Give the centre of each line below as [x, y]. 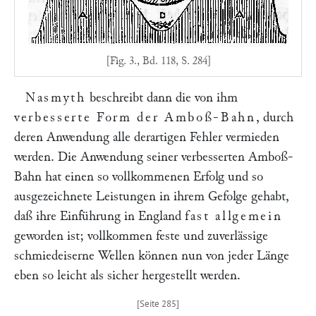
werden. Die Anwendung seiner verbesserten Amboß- [154, 157]
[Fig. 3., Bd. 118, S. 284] [158, 61]
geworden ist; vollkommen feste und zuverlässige [141, 236]
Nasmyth [56, 98]
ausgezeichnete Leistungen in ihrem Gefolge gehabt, [152, 196]
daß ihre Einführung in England [99, 216]
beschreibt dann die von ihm [162, 98]
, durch [274, 117]
